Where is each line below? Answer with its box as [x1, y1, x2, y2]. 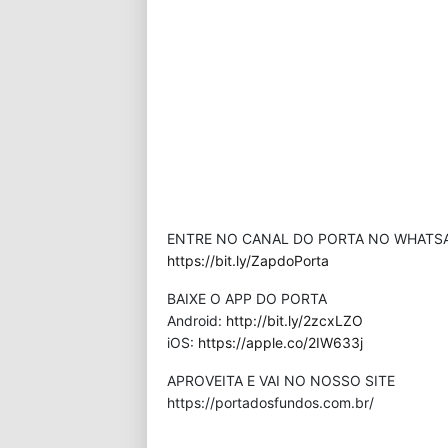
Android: [167, 312, 226, 329]
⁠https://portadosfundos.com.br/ [167, 394, 374, 411]
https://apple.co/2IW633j [198, 334, 363, 351]
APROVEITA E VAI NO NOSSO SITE [167, 372, 395, 389]
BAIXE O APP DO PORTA [167, 290, 327, 307]
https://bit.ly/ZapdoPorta [167, 252, 329, 269]
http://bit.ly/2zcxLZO [226, 312, 363, 329]
